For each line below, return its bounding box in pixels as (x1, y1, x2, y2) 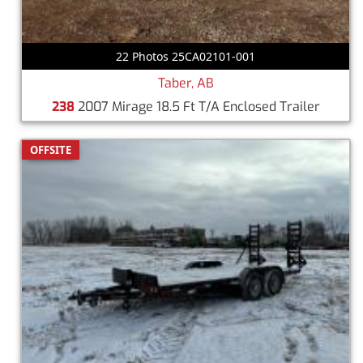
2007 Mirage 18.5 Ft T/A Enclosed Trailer (74, 97, 320, 115)
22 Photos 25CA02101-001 (116, 48, 255, 64)
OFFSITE (30, 142, 71, 157)
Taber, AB (157, 74, 214, 92)
